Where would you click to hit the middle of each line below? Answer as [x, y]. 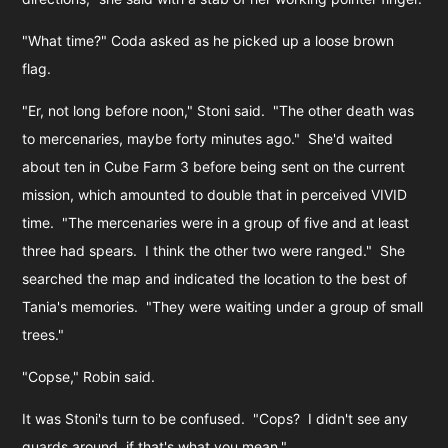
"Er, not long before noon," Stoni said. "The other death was [218, 110]
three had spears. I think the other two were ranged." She [214, 250]
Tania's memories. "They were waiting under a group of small [223, 306]
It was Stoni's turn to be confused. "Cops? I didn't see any [215, 418]
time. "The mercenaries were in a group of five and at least [216, 222]
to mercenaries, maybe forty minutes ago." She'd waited [208, 138]
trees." [43, 334]
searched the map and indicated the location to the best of [215, 278]
